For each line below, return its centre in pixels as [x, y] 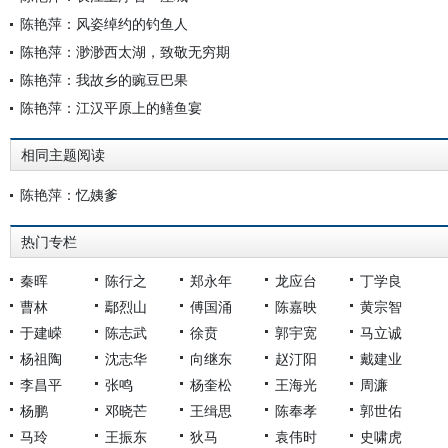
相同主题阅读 [63, 155]
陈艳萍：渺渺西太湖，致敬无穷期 [125, 51]
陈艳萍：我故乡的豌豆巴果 [104, 79]
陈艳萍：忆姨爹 [69, 194]
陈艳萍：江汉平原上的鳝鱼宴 [111, 107]
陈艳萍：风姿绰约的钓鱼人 [104, 23]
